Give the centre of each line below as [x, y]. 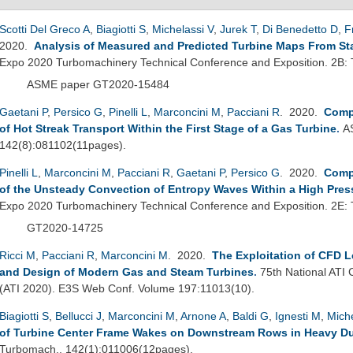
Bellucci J [78, 316]
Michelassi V [183, 29]
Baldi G [251, 316]
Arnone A [203, 316]
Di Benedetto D [300, 29]
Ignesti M [298, 316]
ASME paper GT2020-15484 [98, 84]
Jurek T [238, 29]
